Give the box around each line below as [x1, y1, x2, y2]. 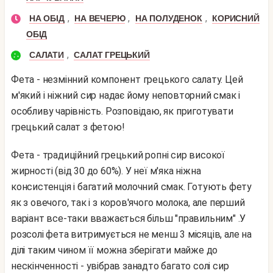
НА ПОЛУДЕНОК [135, 13, 202, 23]
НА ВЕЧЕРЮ [74, 13, 126, 23]
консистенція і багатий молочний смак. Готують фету [11, 181, 252, 193]
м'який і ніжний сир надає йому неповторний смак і [11, 90, 241, 101]
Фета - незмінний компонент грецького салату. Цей [11, 74, 243, 85]
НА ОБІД [29, 13, 65, 23]
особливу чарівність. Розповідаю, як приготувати [11, 105, 233, 117]
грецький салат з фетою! [11, 121, 125, 133]
